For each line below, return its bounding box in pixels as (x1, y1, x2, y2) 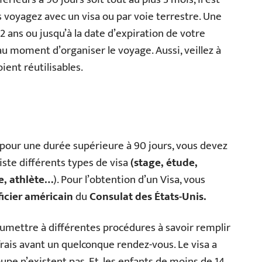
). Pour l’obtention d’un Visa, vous (53, 171, 205, 189)
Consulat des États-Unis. (89, 188, 206, 206)
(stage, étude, (130, 154, 198, 172)
